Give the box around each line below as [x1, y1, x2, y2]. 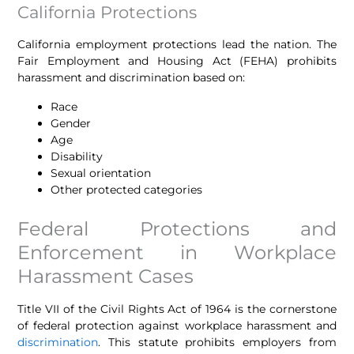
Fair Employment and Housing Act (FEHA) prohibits [17, 53, 337, 68]
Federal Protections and [17, 217, 337, 240]
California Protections [17, 2, 198, 22]
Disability [51, 149, 104, 164]
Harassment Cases [17, 264, 194, 288]
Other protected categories [51, 182, 203, 197]
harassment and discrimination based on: [17, 70, 246, 85]
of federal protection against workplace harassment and [17, 318, 337, 333]
